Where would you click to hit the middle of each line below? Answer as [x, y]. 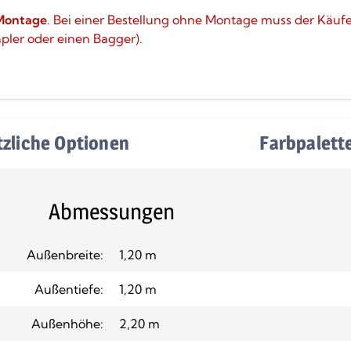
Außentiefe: [69, 289]
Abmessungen [111, 211]
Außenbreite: [65, 254]
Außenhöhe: [67, 323]
